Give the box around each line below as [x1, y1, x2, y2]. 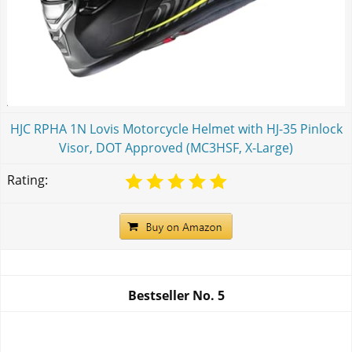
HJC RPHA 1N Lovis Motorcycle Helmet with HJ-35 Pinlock [9, 119, 343, 137]
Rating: [7, 170, 48, 189]
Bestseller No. [127, 287, 218, 305]
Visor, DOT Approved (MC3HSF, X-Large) [59, 138, 293, 156]
